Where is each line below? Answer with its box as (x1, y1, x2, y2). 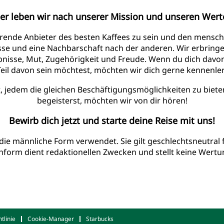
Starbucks (86, 214, 113, 223)
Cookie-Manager (27, 214, 74, 223)
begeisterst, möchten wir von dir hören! (36, 94, 187, 106)
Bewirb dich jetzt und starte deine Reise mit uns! (9, 114, 215, 126)
